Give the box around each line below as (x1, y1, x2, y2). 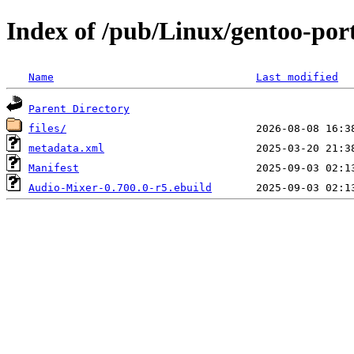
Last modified (256, 70, 338, 83)
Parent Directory (28, 102, 130, 115)
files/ (28, 122, 66, 134)
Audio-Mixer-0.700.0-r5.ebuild (28, 181, 212, 194)
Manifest (28, 161, 79, 174)
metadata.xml (28, 141, 104, 154)
